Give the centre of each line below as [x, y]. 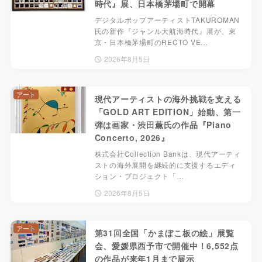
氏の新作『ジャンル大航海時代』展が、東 [165, 31]
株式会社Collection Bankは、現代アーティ [168, 154]
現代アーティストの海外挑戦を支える [168, 99]
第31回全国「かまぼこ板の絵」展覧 [164, 233]
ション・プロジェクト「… [139, 176]
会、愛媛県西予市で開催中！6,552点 [166, 246]
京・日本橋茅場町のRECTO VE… [151, 42]
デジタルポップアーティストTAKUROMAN [167, 20]
